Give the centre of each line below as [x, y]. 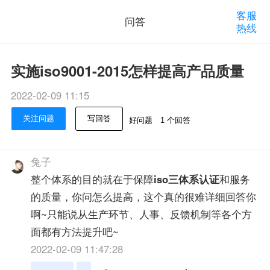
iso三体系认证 [187, 179]
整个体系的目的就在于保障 [93, 179]
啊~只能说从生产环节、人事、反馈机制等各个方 [142, 214]
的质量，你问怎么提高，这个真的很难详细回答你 [144, 197]
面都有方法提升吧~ [75, 232]
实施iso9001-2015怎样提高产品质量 [127, 70]
